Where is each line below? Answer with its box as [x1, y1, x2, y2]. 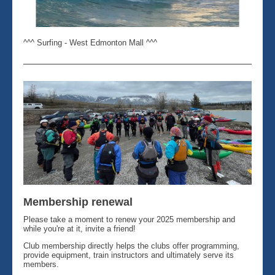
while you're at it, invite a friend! [23, 224, 136, 233]
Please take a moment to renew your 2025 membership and [23, 215, 235, 224]
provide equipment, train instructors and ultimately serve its [23, 250, 234, 260]
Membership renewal [23, 196, 133, 208]
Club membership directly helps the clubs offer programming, [23, 241, 239, 250]
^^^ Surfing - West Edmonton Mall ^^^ [23, 38, 157, 47]
